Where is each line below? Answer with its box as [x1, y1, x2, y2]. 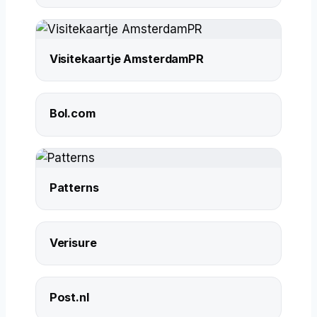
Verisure [49, 235, 97, 250]
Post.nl [49, 290, 89, 305]
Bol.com [49, 106, 96, 121]
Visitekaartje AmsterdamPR [49, 51, 204, 66]
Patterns [49, 180, 99, 195]
